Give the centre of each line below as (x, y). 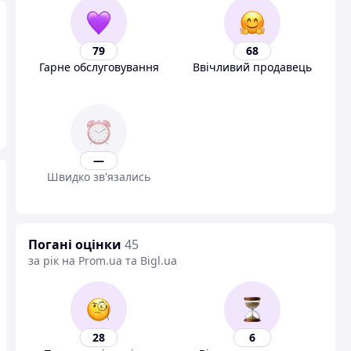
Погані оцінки (75, 244)
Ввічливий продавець (252, 67)
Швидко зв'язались (99, 177)
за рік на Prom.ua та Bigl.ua (103, 261)
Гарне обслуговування (99, 67)
